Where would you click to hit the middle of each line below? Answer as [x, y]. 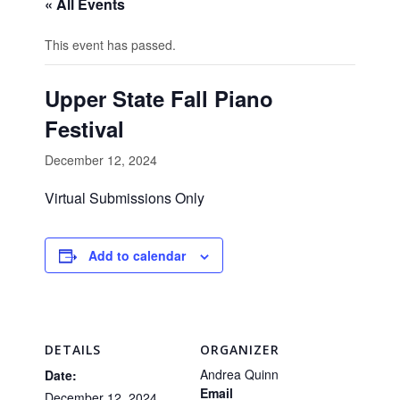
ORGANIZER [240, 350]
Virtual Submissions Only [125, 198]
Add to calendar [137, 255]
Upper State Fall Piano [159, 98]
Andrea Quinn [239, 374]
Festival [84, 129]
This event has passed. [110, 45]
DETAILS [73, 350]
